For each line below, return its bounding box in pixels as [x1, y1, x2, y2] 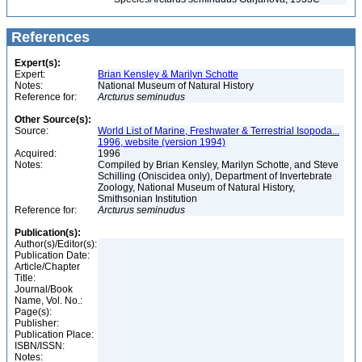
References [7, 29, 90, 45]
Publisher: [15, 318, 59, 329]
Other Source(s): [15, 114, 91, 125]
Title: [15, 272, 36, 284]
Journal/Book [15, 284, 73, 295]
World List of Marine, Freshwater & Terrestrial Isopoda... [98, 125, 339, 137]
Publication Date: [15, 250, 90, 261]
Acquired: [15, 148, 57, 159]
